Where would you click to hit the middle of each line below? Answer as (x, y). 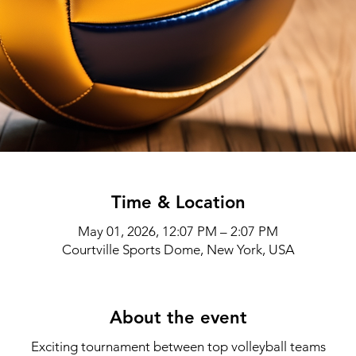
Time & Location (178, 202)
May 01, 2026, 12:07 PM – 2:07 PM (178, 231)
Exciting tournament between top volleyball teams (178, 346)
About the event (178, 317)
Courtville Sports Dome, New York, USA (178, 250)
